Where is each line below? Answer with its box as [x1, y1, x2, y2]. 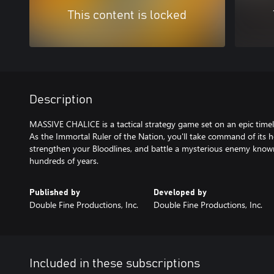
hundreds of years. [29, 155, 98, 166]
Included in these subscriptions [29, 257, 200, 270]
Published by [29, 188, 80, 197]
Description [29, 94, 92, 106]
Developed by [153, 188, 207, 197]
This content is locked [68, 9, 187, 21]
